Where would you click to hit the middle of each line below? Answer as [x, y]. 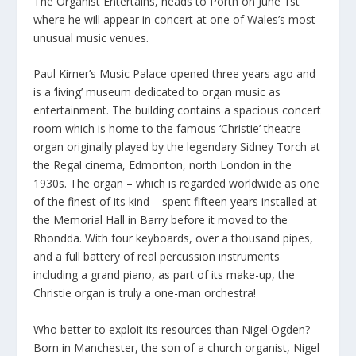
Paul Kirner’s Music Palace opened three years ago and [175, 74]
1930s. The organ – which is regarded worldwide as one [177, 184]
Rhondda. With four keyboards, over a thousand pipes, [174, 238]
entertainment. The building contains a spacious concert [178, 110]
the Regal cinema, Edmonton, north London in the [163, 165]
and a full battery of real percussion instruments [157, 257]
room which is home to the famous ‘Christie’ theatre [168, 129]
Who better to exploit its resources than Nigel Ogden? [172, 329]
